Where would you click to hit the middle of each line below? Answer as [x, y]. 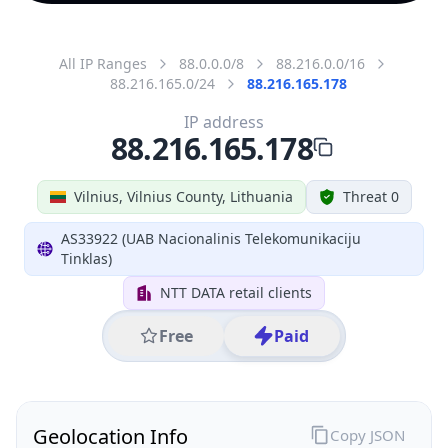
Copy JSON [367, 434]
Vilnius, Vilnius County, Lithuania [183, 196]
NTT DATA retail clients [236, 292]
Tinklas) [86, 258]
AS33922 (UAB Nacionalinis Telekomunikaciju [210, 238]
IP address [224, 121]
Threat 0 [370, 196]
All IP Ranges [103, 63]
